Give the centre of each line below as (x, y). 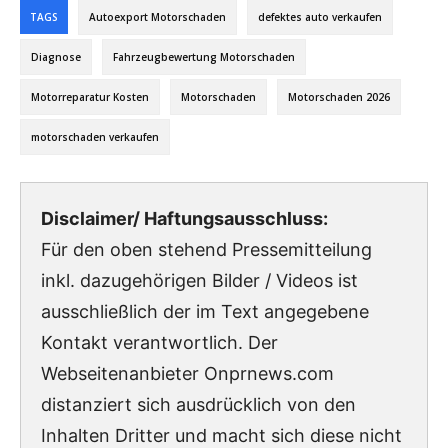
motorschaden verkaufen (95, 137)
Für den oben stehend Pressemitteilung (206, 250)
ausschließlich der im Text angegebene (205, 312)
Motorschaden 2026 (339, 97)
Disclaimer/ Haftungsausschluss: (184, 219)
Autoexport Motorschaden (157, 17)
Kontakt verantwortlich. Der (159, 343)
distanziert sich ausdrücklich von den (198, 405)
